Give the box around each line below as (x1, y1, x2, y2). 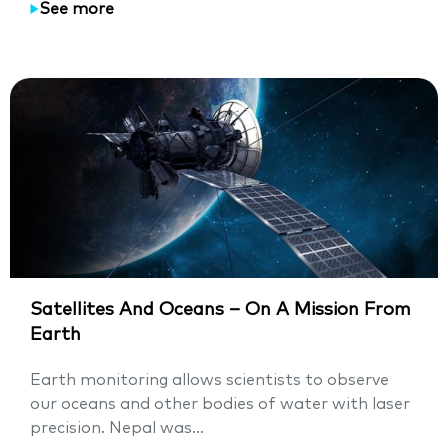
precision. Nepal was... (30, 420, 204, 437)
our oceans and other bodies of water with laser (30, 396, 410, 413)
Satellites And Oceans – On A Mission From (30, 301, 411, 320)
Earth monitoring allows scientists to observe (30, 372, 389, 389)
